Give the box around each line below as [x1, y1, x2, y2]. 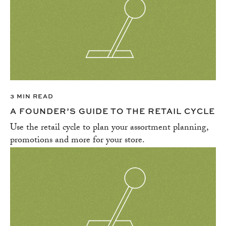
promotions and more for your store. [10, 133, 145, 149]
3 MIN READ [10, 92, 53, 100]
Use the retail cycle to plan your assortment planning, [10, 121, 208, 136]
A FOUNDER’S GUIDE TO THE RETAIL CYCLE [10, 105, 215, 117]
